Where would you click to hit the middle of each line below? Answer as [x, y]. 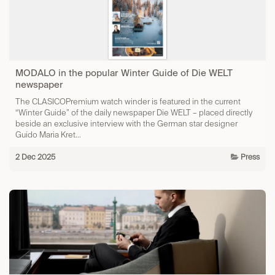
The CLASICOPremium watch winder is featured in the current [128, 102]
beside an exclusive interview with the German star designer [126, 124]
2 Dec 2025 [35, 157]
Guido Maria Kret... [48, 135]
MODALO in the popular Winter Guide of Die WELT [124, 73]
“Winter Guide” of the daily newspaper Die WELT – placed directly [134, 113]
